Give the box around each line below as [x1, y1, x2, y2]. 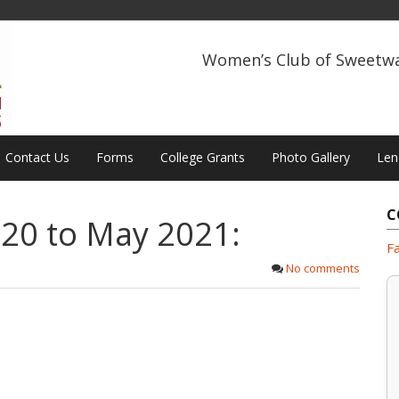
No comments [286, 260, 360, 277]
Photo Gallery [272, 149, 350, 167]
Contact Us [5, 149, 69, 167]
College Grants [160, 149, 245, 167]
